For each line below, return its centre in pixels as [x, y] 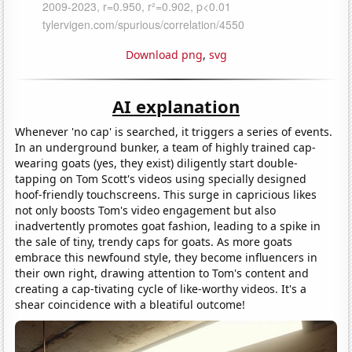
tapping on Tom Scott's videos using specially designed [161, 178]
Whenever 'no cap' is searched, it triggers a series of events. [174, 131]
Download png [164, 54]
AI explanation [176, 106]
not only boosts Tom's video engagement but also [146, 210]
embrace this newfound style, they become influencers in [167, 257]
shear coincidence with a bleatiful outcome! [130, 304]
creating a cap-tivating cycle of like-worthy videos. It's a [161, 288]
